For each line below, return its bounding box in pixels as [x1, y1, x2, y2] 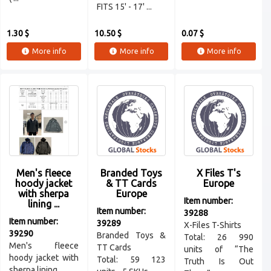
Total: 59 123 [96, 255, 166, 265]
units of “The [184, 244, 254, 255]
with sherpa [18, 188, 70, 200]
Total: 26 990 [184, 232, 254, 243]
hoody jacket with [9, 253, 79, 263]
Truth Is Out [184, 256, 254, 267]
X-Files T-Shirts [184, 220, 242, 230]
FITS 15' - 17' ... [96, 2, 152, 12]
